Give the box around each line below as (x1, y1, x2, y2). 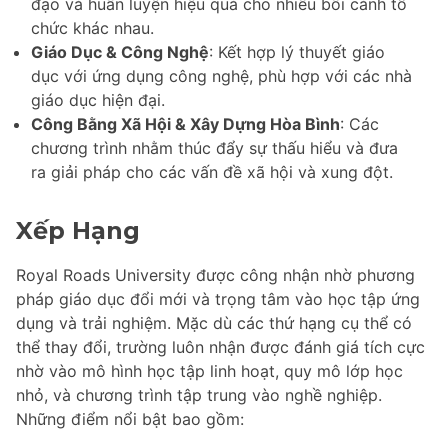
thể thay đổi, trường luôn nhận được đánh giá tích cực (16, 337, 425, 358)
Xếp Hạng (16, 216, 140, 246)
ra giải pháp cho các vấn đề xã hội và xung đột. (31, 162, 393, 183)
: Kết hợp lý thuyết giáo (209, 42, 385, 63)
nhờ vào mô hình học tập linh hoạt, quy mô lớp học (16, 361, 403, 382)
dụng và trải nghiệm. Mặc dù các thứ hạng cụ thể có (16, 313, 412, 334)
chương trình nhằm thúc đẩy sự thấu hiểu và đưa (31, 138, 398, 159)
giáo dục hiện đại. (31, 90, 165, 111)
